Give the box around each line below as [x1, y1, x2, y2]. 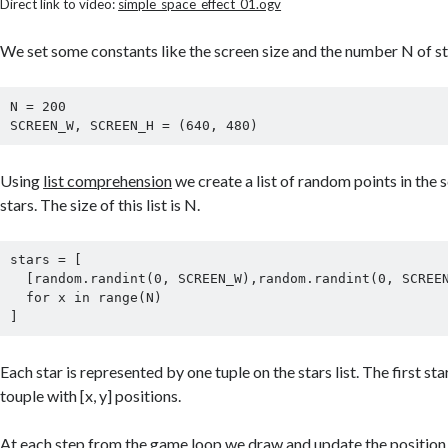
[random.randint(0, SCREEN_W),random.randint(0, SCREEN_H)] [9, 271, 26, 287]
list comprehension [43, 170, 173, 190]
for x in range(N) [9, 290, 26, 306]
